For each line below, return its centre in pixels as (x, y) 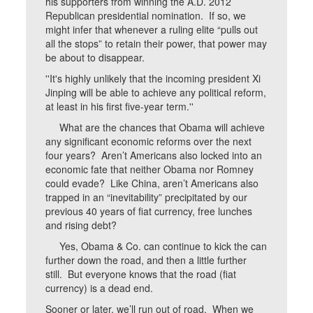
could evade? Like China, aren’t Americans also (152, 183)
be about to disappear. (95, 57)
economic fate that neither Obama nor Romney (150, 169)
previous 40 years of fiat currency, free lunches (149, 211)
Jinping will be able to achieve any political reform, (156, 92)
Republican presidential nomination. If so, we (146, 15)
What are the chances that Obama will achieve (155, 127)
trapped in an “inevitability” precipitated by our (147, 197)
